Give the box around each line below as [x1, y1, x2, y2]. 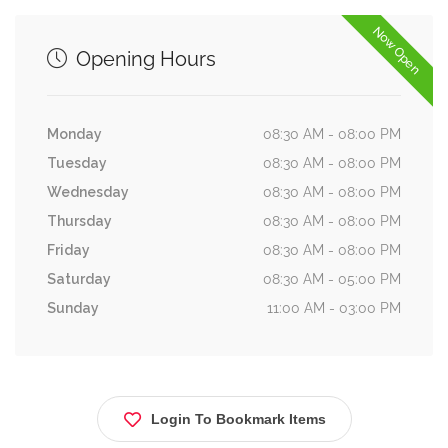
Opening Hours [71, 47, 216, 71]
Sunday [47, 300, 99, 316]
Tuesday [47, 155, 107, 171]
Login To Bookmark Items [150, 411, 326, 427]
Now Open [370, 23, 425, 78]
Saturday [47, 271, 111, 287]
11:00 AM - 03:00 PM [267, 300, 401, 316]
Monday [47, 126, 102, 142]
